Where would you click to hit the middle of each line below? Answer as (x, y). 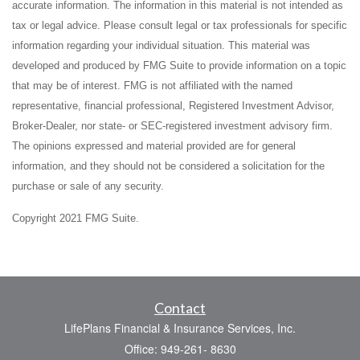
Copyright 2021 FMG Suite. (76, 218)
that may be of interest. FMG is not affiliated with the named (152, 85)
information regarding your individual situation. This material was (161, 45)
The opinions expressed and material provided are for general (154, 145)
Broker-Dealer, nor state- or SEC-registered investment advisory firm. (172, 125)
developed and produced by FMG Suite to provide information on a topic (179, 65)
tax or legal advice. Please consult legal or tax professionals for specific (180, 25)
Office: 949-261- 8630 (180, 349)
